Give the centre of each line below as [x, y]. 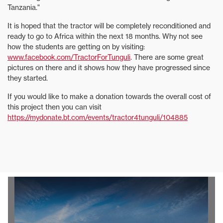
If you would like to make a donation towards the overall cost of [109, 97]
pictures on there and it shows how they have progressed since [109, 68]
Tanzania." [24, 7]
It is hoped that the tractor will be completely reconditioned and [109, 26]
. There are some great [167, 57]
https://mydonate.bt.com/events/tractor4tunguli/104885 [98, 117]
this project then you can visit [55, 107]
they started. [28, 78]
